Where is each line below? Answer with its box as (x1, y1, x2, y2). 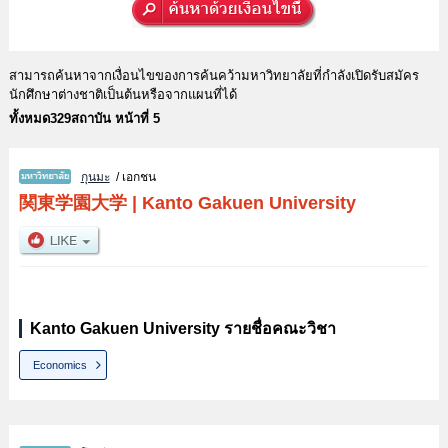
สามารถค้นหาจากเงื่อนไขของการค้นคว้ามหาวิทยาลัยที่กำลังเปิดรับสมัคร (8, 67, 419, 83)
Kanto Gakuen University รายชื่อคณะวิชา (29, 319, 336, 337)
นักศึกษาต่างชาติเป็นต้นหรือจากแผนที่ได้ (8, 86, 237, 102)
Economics (33, 358, 88, 371)
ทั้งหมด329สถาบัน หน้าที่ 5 (8, 110, 160, 126)
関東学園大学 (18, 192, 127, 213)
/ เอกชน (109, 169, 156, 184)
